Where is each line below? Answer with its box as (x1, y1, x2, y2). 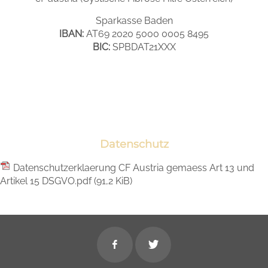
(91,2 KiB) (94, 175, 132, 187)
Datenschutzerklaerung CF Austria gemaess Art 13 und (13, 162, 254, 173)
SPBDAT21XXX (109, 41, 176, 53)
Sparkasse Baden (95, 15, 173, 26)
